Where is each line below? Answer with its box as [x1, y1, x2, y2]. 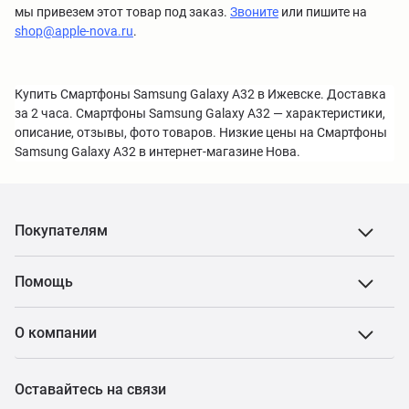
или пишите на [278, 5, 367, 19]
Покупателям [15, 222, 108, 239]
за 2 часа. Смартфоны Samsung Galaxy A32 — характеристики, [15, 106, 385, 121]
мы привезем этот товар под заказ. [15, 5, 230, 19]
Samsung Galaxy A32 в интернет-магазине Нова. [15, 144, 300, 159]
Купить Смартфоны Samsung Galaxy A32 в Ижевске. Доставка [15, 87, 386, 101]
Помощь [15, 273, 73, 290]
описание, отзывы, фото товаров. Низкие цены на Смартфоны [15, 125, 387, 140]
